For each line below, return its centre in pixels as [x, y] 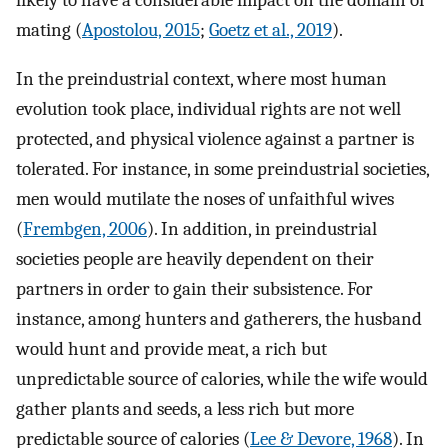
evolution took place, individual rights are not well [208, 109]
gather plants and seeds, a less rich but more [185, 409]
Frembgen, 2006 [85, 229]
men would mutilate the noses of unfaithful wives [205, 199]
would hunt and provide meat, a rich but [171, 349]
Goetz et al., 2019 [270, 30]
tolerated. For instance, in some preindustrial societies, [222, 169]
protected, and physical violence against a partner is [215, 139]
